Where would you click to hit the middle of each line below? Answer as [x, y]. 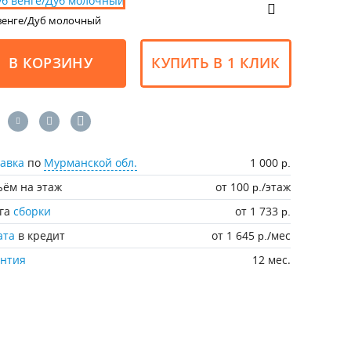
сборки [33, 211]
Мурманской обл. [91, 162]
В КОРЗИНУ [51, 63]
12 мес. [272, 259]
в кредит [40, 235]
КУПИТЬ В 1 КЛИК [216, 63]
